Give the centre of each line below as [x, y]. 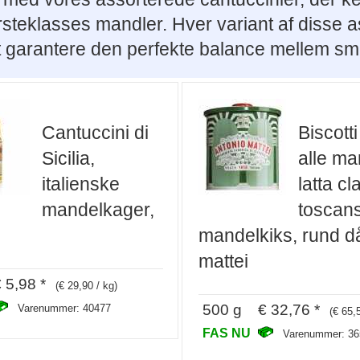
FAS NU [228, 333]
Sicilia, [68, 158]
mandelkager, [98, 209]
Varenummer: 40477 [64, 309]
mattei [223, 261]
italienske [80, 184]
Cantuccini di [95, 132]
